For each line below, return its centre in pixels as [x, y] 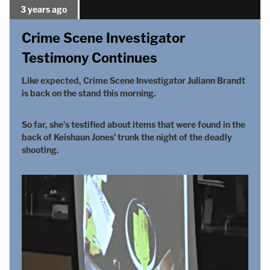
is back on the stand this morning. [89, 93]
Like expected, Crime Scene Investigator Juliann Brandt [133, 80]
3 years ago [44, 9]
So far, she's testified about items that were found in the [133, 124]
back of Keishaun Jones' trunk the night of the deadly [127, 137]
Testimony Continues [89, 58]
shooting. [40, 150]
